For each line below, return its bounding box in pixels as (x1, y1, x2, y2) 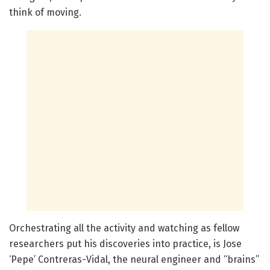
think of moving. (9, 6, 86, 18)
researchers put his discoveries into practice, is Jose (9, 237, 242, 250)
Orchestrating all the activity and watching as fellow (9, 222, 239, 234)
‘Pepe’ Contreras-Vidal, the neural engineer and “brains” (9, 253, 259, 265)
